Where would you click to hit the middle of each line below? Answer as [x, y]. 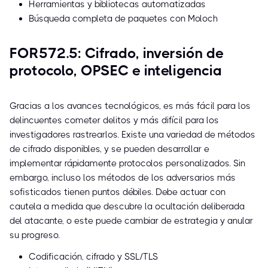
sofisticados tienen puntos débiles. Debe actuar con [118, 192]
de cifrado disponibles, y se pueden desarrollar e [109, 149]
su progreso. [35, 235]
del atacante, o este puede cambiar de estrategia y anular [131, 221]
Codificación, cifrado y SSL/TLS [93, 257]
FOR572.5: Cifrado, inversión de [117, 54]
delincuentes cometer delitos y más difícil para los [114, 121]
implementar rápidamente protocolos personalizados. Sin [127, 164]
